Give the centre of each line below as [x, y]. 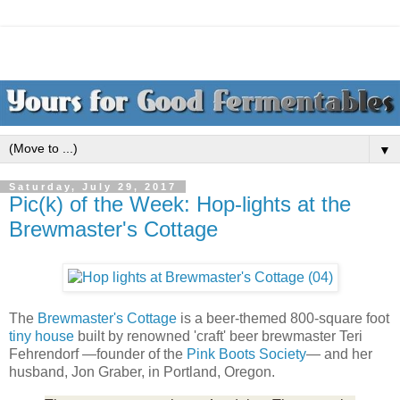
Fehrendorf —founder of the [98, 354]
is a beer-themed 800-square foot [283, 318]
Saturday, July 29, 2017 [93, 187]
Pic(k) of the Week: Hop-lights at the [180, 204]
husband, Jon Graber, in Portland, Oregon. [142, 371]
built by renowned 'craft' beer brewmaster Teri [218, 336]
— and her [339, 354]
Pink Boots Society [246, 354]
